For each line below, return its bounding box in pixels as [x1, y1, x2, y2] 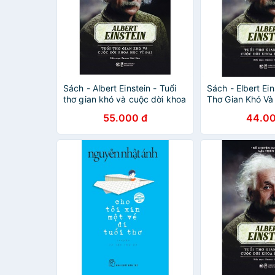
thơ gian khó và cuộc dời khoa [63, 94, 186, 104]
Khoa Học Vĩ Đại [207, 105, 273, 115]
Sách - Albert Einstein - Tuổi [63, 83, 176, 93]
